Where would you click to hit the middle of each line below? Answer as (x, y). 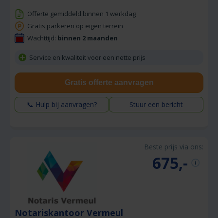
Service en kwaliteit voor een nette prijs (87, 58)
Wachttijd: (42, 38)
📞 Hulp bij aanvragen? (62, 105)
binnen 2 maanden (88, 38)
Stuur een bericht (156, 105)
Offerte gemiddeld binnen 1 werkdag (82, 14)
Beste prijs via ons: (174, 147)
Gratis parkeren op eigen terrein (75, 26)
